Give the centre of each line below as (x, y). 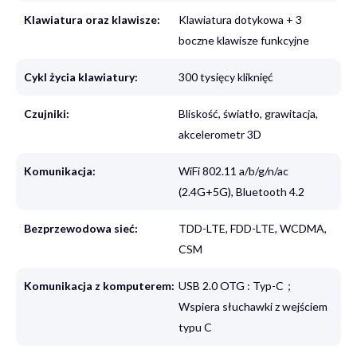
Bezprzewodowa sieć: (81, 229)
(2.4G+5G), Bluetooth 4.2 (241, 192)
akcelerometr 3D (220, 135)
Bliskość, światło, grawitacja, (248, 114)
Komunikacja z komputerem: (100, 286)
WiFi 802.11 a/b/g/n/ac (233, 171)
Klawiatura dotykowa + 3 (240, 20)
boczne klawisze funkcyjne (243, 41)
